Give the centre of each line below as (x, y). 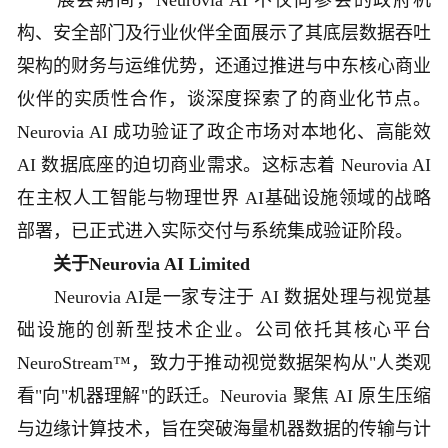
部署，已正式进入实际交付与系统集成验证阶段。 (215, 231)
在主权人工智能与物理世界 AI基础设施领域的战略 (224, 198)
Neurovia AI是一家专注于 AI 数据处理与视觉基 (224, 297)
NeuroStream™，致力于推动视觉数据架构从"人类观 (224, 363)
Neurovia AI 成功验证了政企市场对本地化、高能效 (224, 132)
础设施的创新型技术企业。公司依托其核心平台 (224, 330)
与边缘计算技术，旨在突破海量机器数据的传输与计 (224, 429)
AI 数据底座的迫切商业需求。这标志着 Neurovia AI (224, 165)
